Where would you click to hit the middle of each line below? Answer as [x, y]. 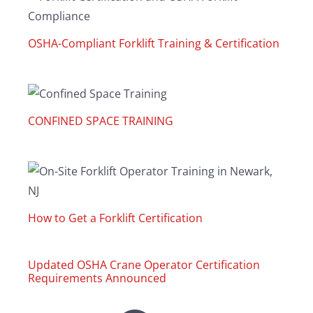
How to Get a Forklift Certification [115, 218]
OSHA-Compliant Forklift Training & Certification [154, 43]
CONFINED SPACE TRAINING [101, 121]
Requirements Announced [97, 278]
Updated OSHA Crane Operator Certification [144, 265]
